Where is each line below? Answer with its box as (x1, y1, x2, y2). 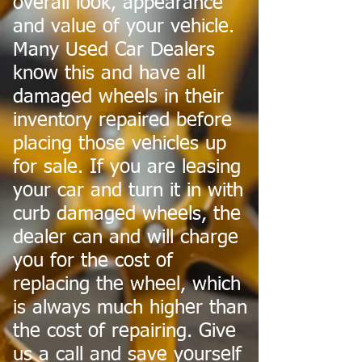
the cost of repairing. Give (13, 322, 236, 341)
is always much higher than (13, 298, 247, 318)
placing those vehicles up (13, 134, 226, 154)
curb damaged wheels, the (13, 204, 241, 224)
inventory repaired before (13, 111, 232, 130)
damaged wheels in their (13, 87, 224, 107)
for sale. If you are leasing (13, 158, 241, 177)
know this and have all (13, 64, 205, 83)
